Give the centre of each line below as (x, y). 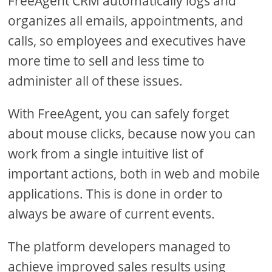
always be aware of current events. (112, 214)
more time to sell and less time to (107, 61)
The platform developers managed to (120, 247)
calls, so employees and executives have (127, 41)
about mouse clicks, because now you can (132, 134)
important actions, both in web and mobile (134, 174)
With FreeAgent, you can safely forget (119, 114)
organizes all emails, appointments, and (126, 21)
